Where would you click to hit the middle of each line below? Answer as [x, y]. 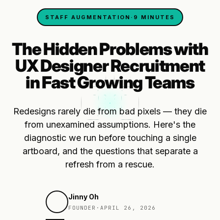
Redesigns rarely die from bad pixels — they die [110, 111]
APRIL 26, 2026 [128, 208]
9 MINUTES [154, 17]
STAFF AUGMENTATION [88, 17]
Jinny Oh [83, 197]
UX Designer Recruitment [110, 66]
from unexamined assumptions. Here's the [110, 125]
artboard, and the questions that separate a [110, 151]
